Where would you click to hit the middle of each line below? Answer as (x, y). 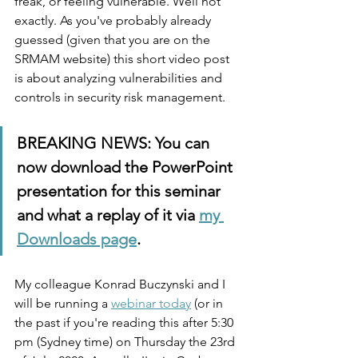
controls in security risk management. (121, 97)
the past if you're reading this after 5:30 (125, 322)
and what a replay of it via (108, 215)
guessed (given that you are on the (114, 40)
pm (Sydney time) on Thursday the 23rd (126, 342)
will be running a (63, 303)
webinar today (151, 303)
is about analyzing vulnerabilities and (120, 78)
